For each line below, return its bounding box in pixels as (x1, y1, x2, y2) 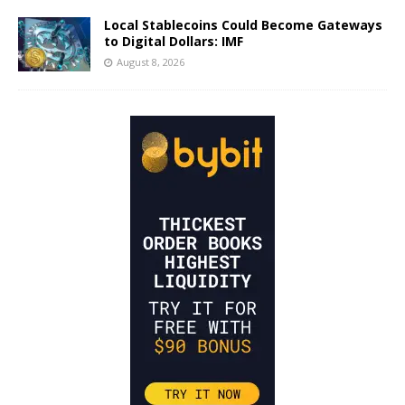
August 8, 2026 (117, 55, 184, 70)
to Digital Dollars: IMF (104, 33, 243, 51)
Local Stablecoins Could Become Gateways (104, 16, 382, 34)
